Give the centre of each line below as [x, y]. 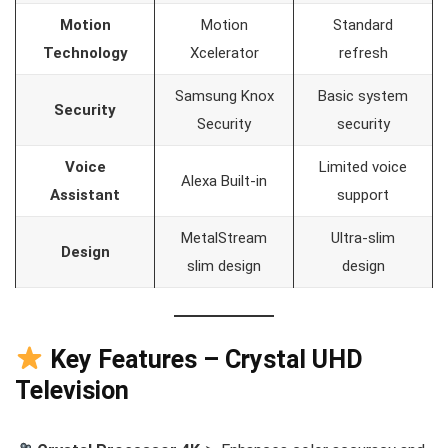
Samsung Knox [224, 95]
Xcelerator [224, 52]
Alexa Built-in [224, 180]
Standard [363, 24]
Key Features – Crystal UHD [203, 359]
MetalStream [224, 237]
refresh [363, 52]
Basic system [363, 95]
